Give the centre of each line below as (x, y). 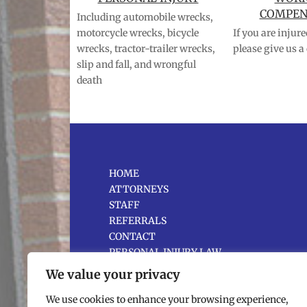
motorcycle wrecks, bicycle (138, 33)
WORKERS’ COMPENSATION (175, 268)
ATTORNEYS (139, 189)
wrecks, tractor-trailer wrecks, (146, 48)
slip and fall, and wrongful (136, 64)
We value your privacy (113, 274)
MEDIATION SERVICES (162, 283)
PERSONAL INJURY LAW (165, 252)
